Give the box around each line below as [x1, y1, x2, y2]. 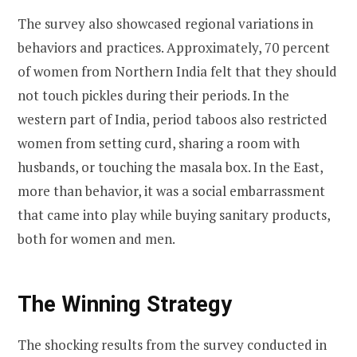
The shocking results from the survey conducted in [18, 335, 327, 354]
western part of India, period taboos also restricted [18, 110, 328, 129]
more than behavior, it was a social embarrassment [18, 182, 325, 201]
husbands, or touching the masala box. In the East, [18, 158, 323, 177]
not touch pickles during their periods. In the [18, 86, 289, 105]
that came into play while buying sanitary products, [18, 206, 330, 225]
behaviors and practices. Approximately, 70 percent [18, 38, 330, 57]
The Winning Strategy [18, 291, 232, 318]
